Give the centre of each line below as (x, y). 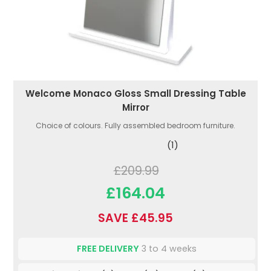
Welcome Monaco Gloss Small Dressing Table (135, 94)
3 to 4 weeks (168, 249)
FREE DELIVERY (108, 249)
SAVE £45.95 (135, 218)
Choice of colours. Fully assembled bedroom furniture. (135, 126)
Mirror (135, 108)
